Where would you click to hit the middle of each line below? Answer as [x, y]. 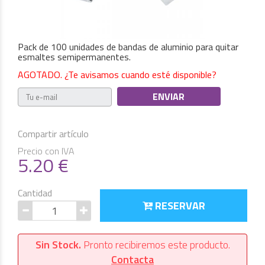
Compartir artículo [53, 134]
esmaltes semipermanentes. [74, 57]
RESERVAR [179, 206]
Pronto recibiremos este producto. [155, 245]
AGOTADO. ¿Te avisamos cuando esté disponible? [117, 75]
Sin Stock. [58, 245]
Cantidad [35, 193]
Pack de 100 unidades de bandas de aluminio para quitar [128, 47]
